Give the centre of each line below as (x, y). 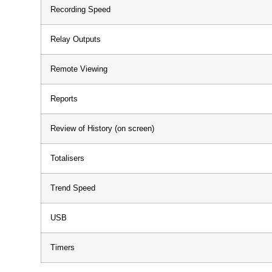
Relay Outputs (76, 39)
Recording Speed (80, 9)
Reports (64, 99)
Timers (63, 247)
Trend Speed (73, 188)
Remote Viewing (79, 69)
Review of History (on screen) (102, 128)
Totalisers (67, 158)
